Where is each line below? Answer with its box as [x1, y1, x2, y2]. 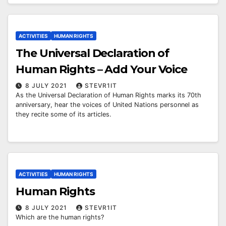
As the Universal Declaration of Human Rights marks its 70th [16, 91, 201, 99]
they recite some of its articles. [16, 110, 111, 118]
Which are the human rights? [16, 213, 104, 221]
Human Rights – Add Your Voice [16, 62, 188, 76]
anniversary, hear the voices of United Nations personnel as [16, 100, 199, 108]
